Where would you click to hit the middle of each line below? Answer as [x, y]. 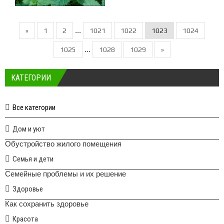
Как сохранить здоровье [47, 204]
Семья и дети [33, 159]
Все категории [34, 107]
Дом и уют [29, 129]
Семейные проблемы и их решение [65, 174]
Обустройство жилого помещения [63, 144]
